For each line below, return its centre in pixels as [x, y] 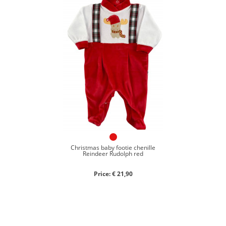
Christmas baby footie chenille [113, 148]
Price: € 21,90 [113, 174]
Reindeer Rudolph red [113, 154]
